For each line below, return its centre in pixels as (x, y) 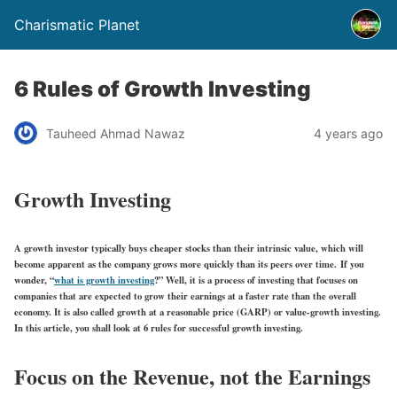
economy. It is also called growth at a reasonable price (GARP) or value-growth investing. (198, 311)
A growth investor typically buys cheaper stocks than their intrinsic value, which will (189, 248)
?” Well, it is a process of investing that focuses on (256, 280)
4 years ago (348, 133)
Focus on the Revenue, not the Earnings (192, 376)
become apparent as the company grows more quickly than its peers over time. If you (189, 264)
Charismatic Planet (77, 25)
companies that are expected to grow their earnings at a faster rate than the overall (185, 296)
